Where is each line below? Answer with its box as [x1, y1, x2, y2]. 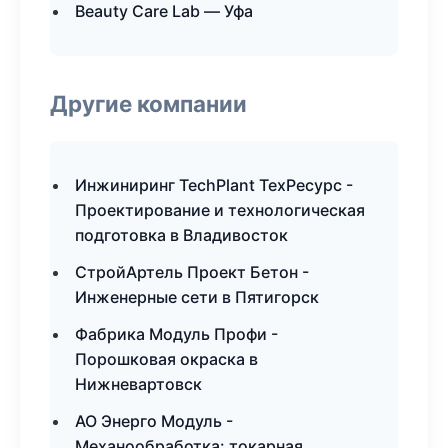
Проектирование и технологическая [75, 200, 365, 220]
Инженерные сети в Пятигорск [75, 287, 319, 307]
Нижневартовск [75, 374, 202, 394]
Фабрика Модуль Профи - [75, 324, 278, 344]
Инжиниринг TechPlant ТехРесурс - [75, 175, 353, 195]
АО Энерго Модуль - [75, 411, 233, 431]
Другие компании [50, 90, 247, 117]
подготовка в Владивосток [75, 225, 288, 245]
